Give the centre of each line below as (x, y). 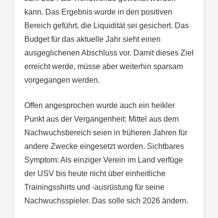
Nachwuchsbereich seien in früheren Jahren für (106, 133)
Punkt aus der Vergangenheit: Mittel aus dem (101, 119)
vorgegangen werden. (62, 80)
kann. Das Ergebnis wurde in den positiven (98, 12)
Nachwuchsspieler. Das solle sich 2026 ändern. (106, 201)
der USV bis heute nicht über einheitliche (95, 174)
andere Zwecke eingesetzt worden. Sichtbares (104, 146)
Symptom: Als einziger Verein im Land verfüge (104, 160)
